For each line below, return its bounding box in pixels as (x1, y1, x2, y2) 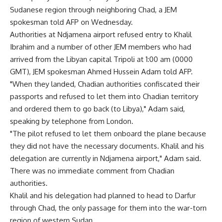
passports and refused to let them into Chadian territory (10, 92, 198, 101)
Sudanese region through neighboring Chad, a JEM (10, 5, 177, 14)
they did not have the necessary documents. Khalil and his (10, 141, 204, 151)
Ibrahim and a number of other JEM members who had (10, 42, 191, 52)
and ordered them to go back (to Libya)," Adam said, (10, 104, 185, 113)
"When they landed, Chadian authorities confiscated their (10, 79, 200, 89)
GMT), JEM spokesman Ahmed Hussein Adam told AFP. (10, 67, 193, 76)
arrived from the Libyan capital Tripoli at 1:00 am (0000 (10, 55, 193, 64)
